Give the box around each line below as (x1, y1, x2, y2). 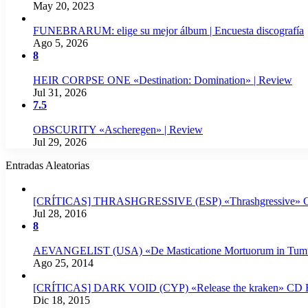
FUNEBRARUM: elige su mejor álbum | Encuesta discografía (33, 24, 304, 36)
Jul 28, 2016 (33, 207, 87, 219)
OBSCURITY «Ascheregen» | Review (33, 123, 203, 135)
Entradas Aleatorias (5, 159, 89, 171)
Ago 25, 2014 (33, 256, 93, 269)
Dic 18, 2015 (33, 294, 90, 306)
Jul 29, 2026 (33, 135, 87, 148)
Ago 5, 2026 (33, 36, 88, 49)
